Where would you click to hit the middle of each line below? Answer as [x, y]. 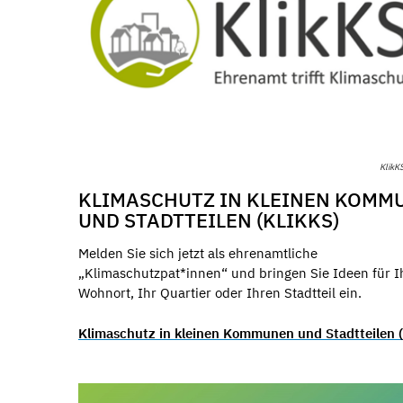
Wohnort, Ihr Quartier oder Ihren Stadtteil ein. [220, 293]
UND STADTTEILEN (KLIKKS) [209, 220]
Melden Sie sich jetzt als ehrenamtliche [198, 254]
